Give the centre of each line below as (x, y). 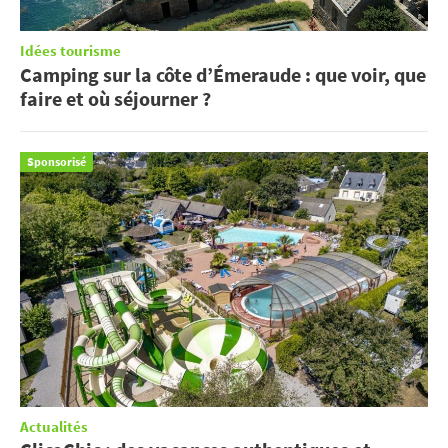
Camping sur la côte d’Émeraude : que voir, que (223, 74)
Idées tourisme (70, 51)
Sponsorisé (56, 161)
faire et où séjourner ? (115, 98)
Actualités (54, 427)
